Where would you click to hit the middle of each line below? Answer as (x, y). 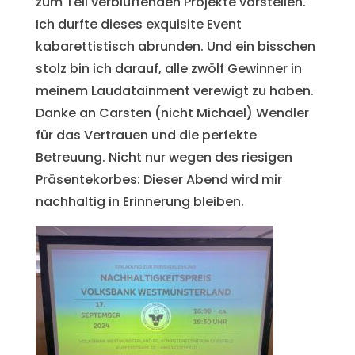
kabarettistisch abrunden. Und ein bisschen (175, 47)
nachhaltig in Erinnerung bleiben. (139, 202)
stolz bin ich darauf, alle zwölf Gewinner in (168, 69)
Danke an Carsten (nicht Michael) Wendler (172, 113)
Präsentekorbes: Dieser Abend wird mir (158, 180)
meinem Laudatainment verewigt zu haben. (174, 91)
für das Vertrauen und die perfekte (146, 136)
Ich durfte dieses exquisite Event (138, 25)
